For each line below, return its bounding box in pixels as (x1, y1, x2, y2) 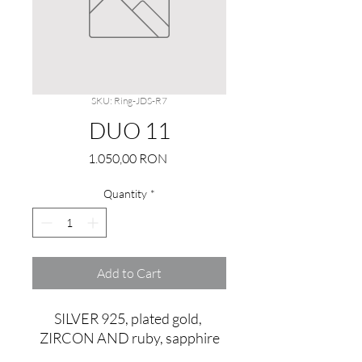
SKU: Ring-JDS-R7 (91, 95, 167, 107)
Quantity (103, 187, 147, 200)
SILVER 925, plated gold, (54, 309, 202, 327)
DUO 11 (88, 116, 170, 144)
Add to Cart (97, 265, 162, 281)
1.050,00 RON (87, 150, 167, 166)
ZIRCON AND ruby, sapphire (39, 329, 220, 347)
